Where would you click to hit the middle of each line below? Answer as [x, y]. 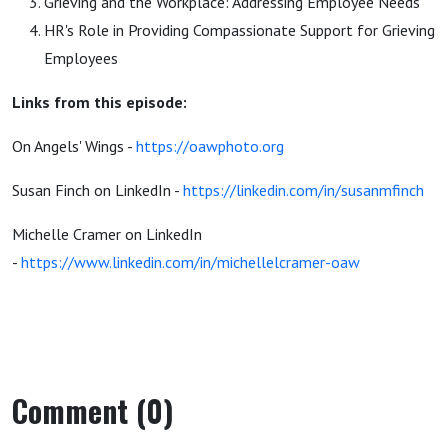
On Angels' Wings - [74, 146]
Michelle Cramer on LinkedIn [107, 234]
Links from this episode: [99, 102]
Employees [81, 58]
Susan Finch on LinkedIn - [97, 190]
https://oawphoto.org [210, 146]
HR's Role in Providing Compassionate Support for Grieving [239, 30]
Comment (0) [93, 410]
